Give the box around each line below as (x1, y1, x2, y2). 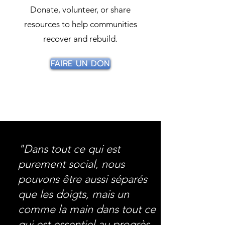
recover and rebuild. (43, 34, 118, 44)
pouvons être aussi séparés (18, 172, 147, 186)
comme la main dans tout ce (18, 202, 156, 216)
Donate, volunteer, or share (30, 5, 131, 15)
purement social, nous (18, 157, 125, 171)
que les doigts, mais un (18, 187, 129, 201)
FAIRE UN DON (51, 57, 110, 70)
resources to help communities (24, 19, 137, 29)
